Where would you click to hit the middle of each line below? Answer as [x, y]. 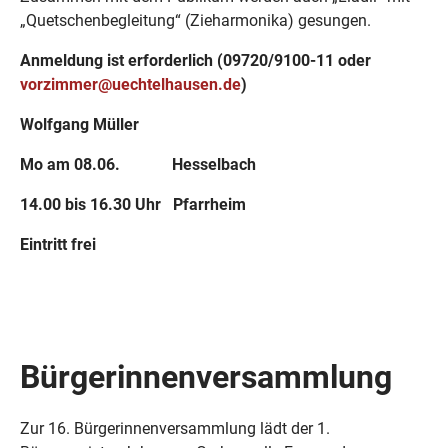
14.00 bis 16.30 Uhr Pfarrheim [133, 204]
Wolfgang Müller [79, 124]
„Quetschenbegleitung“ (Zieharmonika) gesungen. [195, 20]
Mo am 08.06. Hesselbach [138, 164]
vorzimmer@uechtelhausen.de [130, 84]
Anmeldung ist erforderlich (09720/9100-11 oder [195, 60]
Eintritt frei [58, 244]
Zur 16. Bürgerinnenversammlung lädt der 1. [175, 428]
